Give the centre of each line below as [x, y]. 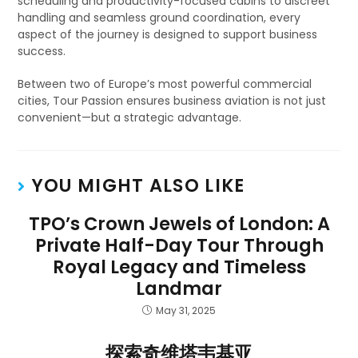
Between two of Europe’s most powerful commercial [165, 84]
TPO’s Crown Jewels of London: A [179, 224]
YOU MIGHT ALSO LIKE [138, 185]
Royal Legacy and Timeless [179, 267]
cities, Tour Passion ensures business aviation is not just [172, 101]
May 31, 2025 [186, 310]
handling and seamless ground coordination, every [159, 18]
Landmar [179, 288]
